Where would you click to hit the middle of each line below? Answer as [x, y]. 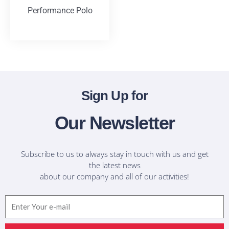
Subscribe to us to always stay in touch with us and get [114, 154]
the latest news [114, 165]
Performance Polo [60, 11]
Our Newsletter [114, 123]
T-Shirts [60, 26]
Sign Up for [114, 96]
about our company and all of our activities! [114, 176]
